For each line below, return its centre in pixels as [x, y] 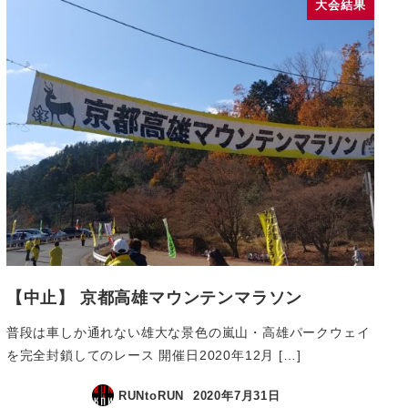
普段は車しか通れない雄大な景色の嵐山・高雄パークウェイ [188, 332]
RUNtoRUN [151, 395]
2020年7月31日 [236, 395]
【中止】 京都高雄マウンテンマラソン [154, 298]
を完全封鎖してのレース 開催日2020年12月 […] [153, 355]
